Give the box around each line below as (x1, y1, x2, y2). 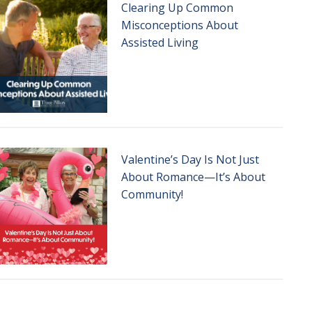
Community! (120, 187, 183, 202)
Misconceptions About (120, 17, 238, 33)
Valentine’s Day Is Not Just (120, 152, 259, 167)
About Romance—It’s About (120, 169, 265, 185)
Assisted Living (120, 35, 198, 50)
